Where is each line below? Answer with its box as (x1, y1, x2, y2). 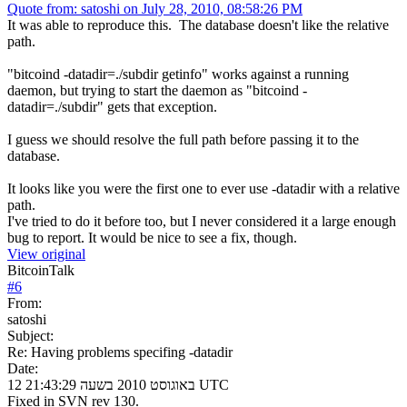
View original (7, 245, 85, 262)
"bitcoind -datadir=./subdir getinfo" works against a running (7, 65, 349, 82)
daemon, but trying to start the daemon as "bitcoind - (7, 82, 307, 98)
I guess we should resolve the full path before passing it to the (7, 131, 359, 147)
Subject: (7, 327, 54, 343)
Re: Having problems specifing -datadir (7, 343, 233, 360)
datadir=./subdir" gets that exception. (7, 98, 217, 114)
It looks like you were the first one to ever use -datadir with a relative (7, 180, 400, 196)
